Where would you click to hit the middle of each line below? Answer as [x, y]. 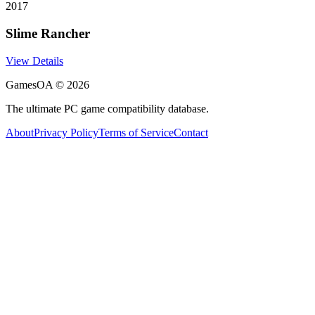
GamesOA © [36, 84]
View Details [34, 60]
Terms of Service [136, 132]
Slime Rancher [48, 33]
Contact [191, 132]
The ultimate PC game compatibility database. [107, 108]
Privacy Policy [66, 132]
